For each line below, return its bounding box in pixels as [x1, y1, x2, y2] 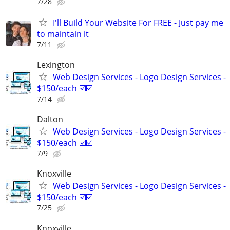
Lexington [37, 59, 75, 70]
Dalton [37, 113, 63, 125]
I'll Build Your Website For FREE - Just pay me [53, 16, 223, 28]
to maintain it [37, 28, 89, 40]
